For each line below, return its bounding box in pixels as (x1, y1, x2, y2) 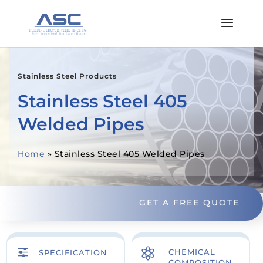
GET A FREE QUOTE (139, 197, 240, 208)
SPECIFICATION (39, 247, 108, 257)
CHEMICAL (168, 247, 216, 257)
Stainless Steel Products (18, 72, 117, 80)
